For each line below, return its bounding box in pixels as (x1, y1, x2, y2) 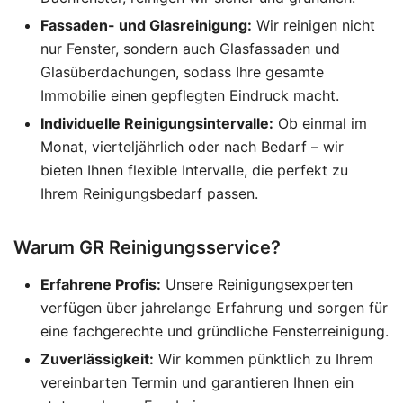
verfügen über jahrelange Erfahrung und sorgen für (40, 298, 388, 317)
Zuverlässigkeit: (40, 349, 154, 368)
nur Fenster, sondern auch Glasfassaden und (40, 39, 340, 58)
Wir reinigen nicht (252, 15, 375, 34)
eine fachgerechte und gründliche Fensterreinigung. (40, 321, 389, 340)
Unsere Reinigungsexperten (161, 274, 353, 293)
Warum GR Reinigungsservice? (13, 236, 281, 258)
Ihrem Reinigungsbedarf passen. (40, 184, 258, 202)
